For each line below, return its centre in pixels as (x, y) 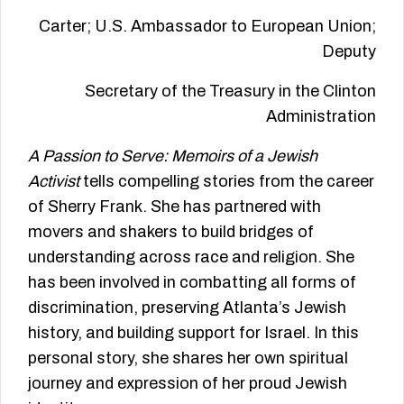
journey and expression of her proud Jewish (188, 384)
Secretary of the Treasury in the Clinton (230, 92)
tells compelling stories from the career (229, 182)
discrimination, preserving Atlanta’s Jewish (187, 308)
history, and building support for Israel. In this (193, 333)
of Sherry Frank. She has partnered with (174, 207)
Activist (55, 182)
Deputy (349, 52)
